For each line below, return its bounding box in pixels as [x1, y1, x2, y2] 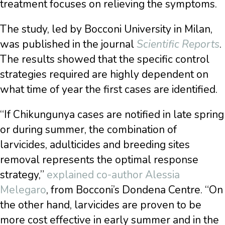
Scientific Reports [137, 37, 219, 52]
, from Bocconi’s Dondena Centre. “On [46, 183, 223, 197]
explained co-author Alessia [47, 168, 180, 182]
